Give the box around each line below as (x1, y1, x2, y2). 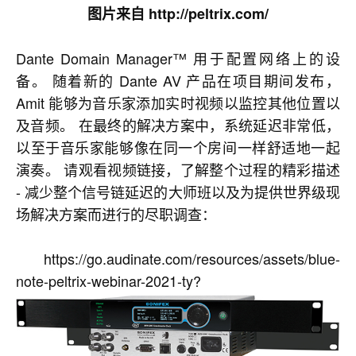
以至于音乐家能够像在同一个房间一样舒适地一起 (16, 137, 340, 158)
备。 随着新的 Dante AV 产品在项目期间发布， (16, 70, 340, 91)
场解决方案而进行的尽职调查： (16, 203, 216, 225)
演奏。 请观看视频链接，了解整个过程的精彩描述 (16, 159, 340, 180)
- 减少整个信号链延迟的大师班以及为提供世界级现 (16, 181, 340, 203)
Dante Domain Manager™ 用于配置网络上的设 (16, 48, 340, 69)
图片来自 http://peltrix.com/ (87, 3, 269, 25)
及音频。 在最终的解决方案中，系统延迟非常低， (16, 114, 340, 136)
